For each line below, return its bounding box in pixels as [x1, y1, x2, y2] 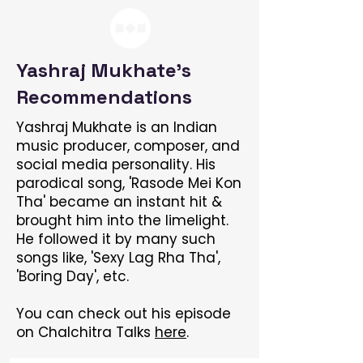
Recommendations [16, 84, 192, 109]
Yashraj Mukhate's [16, 58, 191, 83]
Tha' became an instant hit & [16, 192, 222, 211]
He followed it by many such [16, 229, 216, 249]
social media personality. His [16, 155, 216, 174]
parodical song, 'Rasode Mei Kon [16, 173, 241, 193]
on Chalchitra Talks [16, 322, 155, 342]
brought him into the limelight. [16, 211, 228, 230]
